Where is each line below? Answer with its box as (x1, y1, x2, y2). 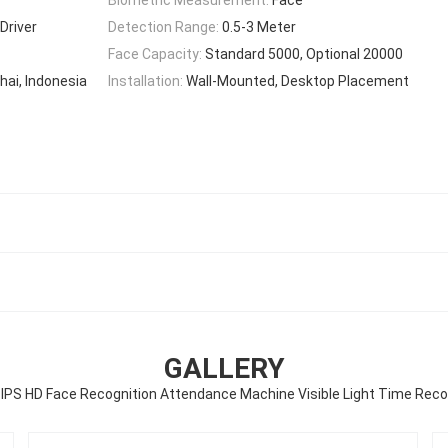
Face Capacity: (108, 46, 202, 63)
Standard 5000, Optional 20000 (205, 46, 403, 63)
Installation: (108, 73, 183, 90)
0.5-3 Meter (222, 18, 296, 35)
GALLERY (163, 351, 285, 385)
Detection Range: (108, 18, 219, 35)
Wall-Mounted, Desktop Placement (186, 73, 409, 90)
